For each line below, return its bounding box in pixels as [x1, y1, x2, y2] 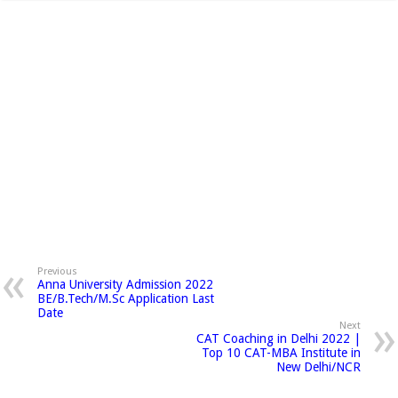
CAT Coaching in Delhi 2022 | [195, 331, 361, 346]
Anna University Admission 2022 [37, 277, 214, 291]
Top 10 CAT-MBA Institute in [201, 346, 361, 360]
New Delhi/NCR [275, 360, 361, 374]
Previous [37, 266, 78, 277]
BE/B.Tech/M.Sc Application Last [37, 291, 215, 306]
